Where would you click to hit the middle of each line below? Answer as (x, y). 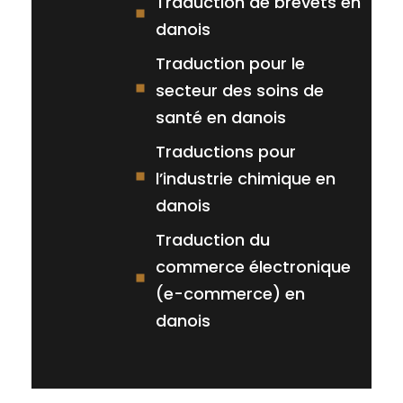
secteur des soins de (239, 90)
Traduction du (212, 239)
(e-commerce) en (230, 293)
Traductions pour (225, 151)
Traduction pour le (230, 63)
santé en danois (220, 117)
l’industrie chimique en (245, 178)
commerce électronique (253, 266)
